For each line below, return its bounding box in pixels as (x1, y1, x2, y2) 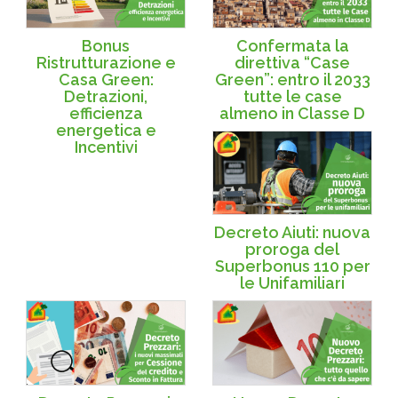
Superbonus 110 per (214, 257, 370, 276)
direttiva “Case (235, 52, 350, 72)
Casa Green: (58, 69, 154, 89)
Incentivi (74, 137, 138, 156)
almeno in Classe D (219, 103, 365, 123)
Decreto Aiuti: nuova (214, 223, 370, 243)
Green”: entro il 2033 (214, 69, 370, 89)
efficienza (68, 103, 143, 123)
